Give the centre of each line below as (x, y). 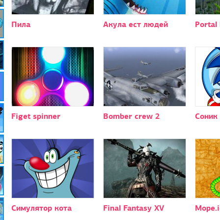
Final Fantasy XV (133, 208)
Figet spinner (36, 116)
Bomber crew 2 (131, 116)
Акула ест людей (135, 24)
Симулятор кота (41, 208)
